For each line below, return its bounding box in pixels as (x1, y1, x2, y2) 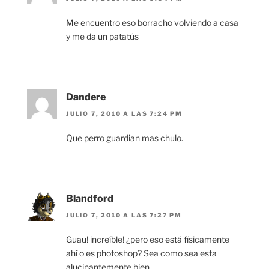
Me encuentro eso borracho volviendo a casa (66, 17, 238, 28)
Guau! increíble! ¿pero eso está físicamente (66, 234, 229, 245)
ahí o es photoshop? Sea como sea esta (66, 248, 217, 259)
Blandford (66, 193, 113, 204)
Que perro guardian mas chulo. (66, 133, 183, 143)
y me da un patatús (66, 31, 139, 41)
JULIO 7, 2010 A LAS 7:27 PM (66, 211, 183, 219)
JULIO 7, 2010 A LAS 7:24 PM (66, 110, 183, 117)
